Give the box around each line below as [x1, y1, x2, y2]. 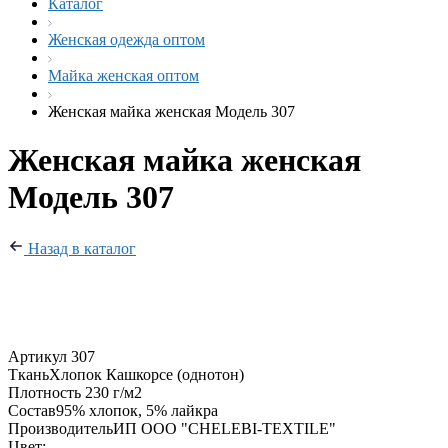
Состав [8, 401, 56, 419]
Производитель [8, 419, 113, 437]
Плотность [8, 383, 81, 401]
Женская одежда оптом [48, 31, 205, 48]
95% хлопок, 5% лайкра [56, 401, 218, 419]
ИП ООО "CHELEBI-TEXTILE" [113, 419, 336, 437]
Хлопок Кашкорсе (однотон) [49, 365, 244, 383]
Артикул [8, 347, 67, 365]
